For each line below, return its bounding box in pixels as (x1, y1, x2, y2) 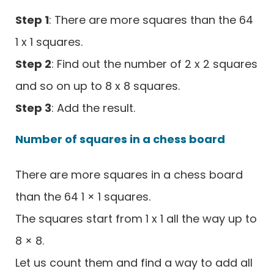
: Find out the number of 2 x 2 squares (51, 56, 257, 72)
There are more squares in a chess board (15, 166, 243, 182)
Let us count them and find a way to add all (15, 254, 253, 270)
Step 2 (15, 56, 51, 72)
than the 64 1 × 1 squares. (15, 188, 150, 204)
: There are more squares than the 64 (49, 12, 253, 28)
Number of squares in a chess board (15, 131, 225, 147)
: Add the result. (51, 100, 135, 116)
